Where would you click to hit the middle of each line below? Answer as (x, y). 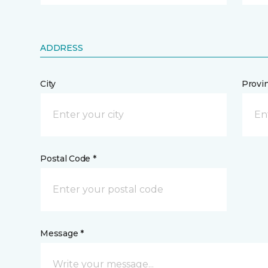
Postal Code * (68, 159)
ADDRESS (62, 48)
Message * (62, 233)
